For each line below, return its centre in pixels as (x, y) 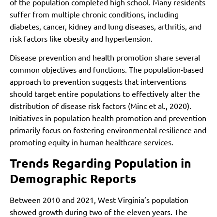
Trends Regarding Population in (101, 163)
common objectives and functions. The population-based (107, 70)
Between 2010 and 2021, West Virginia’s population (99, 200)
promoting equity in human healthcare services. (92, 142)
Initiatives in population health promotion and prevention (108, 118)
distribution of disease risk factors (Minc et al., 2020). (101, 106)
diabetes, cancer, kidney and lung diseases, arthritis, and (106, 26)
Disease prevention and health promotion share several (105, 57)
